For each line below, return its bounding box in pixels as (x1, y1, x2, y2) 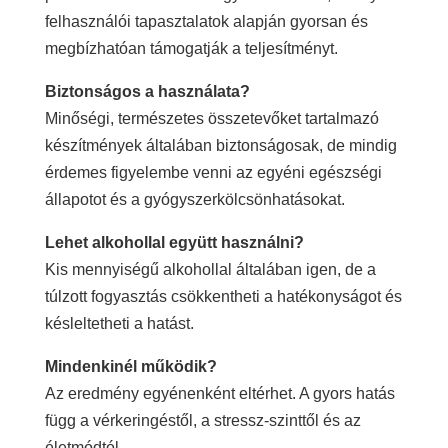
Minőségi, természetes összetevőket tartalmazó (44, 109, 379, 127)
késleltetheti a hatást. (44, 314, 194, 332)
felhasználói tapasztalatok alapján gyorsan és (44, 12, 368, 30)
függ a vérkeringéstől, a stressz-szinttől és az (44, 411, 361, 429)
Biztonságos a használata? (44, 82, 250, 100)
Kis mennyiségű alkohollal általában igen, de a (44, 260, 376, 278)
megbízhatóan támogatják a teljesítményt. (44, 39, 338, 57)
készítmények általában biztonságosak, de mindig (44, 136, 397, 154)
